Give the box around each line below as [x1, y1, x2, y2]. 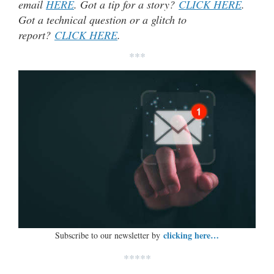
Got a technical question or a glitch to [18, 12, 187, 27]
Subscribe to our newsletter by [55, 229, 163, 242]
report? [18, 27, 54, 42]
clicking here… [163, 229, 219, 242]
